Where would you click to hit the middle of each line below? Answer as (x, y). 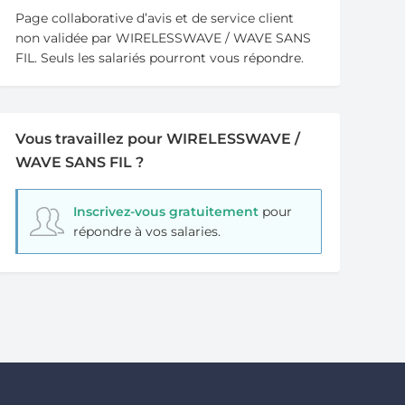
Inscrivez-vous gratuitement (165, 212)
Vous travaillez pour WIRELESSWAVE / (158, 139)
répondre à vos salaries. (146, 232)
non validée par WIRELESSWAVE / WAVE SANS (164, 38)
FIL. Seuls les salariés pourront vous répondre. (160, 58)
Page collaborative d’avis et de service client (155, 19)
